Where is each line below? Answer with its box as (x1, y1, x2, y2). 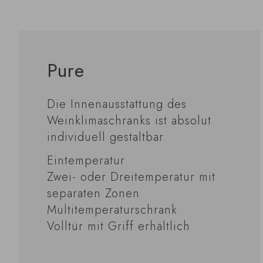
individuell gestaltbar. (47, 129, 167, 146)
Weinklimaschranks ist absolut (47, 112, 212, 130)
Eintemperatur (47, 152, 126, 170)
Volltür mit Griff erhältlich (47, 218, 191, 235)
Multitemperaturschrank (47, 201, 178, 219)
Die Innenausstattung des (47, 96, 187, 113)
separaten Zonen (47, 185, 140, 203)
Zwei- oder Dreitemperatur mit (47, 168, 216, 186)
